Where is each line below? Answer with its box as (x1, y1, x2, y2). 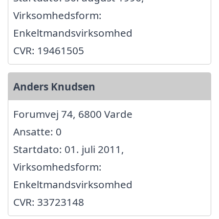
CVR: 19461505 (13, 44, 84, 58)
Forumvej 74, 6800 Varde (13, 107, 132, 121)
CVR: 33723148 (13, 195, 84, 209)
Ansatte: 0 (13, 125, 62, 139)
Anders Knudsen (13, 80, 95, 94)
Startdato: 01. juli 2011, (13, 142, 124, 156)
